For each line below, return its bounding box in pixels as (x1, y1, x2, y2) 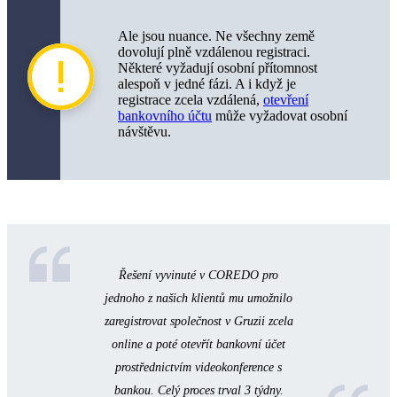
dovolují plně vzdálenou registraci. (118, 43, 310, 59)
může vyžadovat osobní (212, 107, 347, 123)
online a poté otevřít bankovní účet (112, 337, 285, 351)
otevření (263, 91, 308, 107)
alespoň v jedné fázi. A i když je (118, 75, 296, 91)
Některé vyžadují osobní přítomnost (118, 59, 317, 75)
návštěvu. (118, 123, 171, 139)
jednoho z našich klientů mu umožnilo (105, 291, 292, 305)
